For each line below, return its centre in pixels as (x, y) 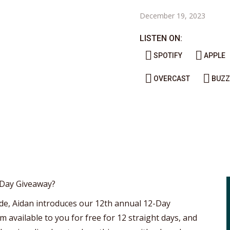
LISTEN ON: (161, 38)
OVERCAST (172, 79)
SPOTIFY (168, 55)
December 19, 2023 (172, 16)
